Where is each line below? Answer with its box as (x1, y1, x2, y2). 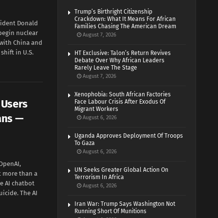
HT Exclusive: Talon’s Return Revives (74, 50, 171, 56)
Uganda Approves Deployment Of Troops (74, 132, 183, 139)
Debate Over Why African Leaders (74, 57, 165, 64)
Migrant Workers (74, 106, 119, 112)
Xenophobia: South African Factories (74, 91, 171, 98)
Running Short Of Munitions (74, 208, 147, 215)
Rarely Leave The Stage (74, 64, 138, 71)
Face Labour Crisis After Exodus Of (74, 98, 166, 105)
